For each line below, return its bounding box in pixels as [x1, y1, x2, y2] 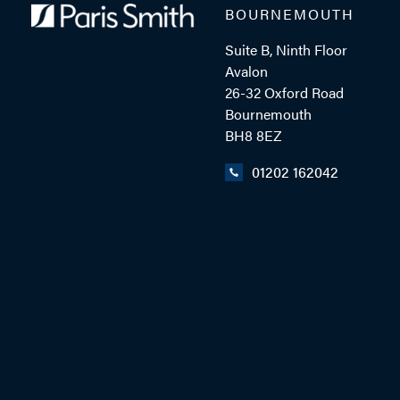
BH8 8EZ [225, 125, 283, 146]
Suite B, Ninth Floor [225, 39, 348, 61]
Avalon [225, 61, 269, 82]
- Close [54, 142, 98, 163]
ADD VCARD [150, 60, 252, 81]
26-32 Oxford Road [225, 82, 345, 104]
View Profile [272, 142, 348, 163]
